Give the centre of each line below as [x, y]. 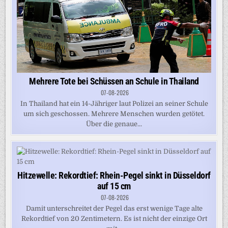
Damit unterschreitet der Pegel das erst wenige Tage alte [114, 208]
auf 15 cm [114, 186]
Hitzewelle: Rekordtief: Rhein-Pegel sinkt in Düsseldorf [114, 175]
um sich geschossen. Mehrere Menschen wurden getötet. [114, 113]
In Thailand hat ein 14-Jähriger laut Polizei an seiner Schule [114, 103]
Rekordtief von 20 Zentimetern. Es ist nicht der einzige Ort [114, 218]
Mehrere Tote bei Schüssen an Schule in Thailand [114, 81]
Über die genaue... [114, 124]
